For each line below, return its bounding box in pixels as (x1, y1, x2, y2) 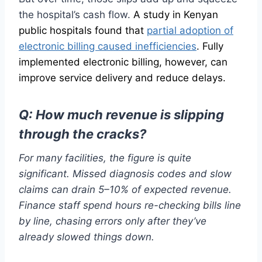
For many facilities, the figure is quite (19, 151, 191, 164)
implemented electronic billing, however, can (19, 56, 227, 68)
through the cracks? (19, 126, 146, 142)
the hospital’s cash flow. (19, 8, 133, 20)
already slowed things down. (19, 230, 154, 243)
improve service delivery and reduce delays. (19, 71, 226, 84)
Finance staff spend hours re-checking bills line (19, 199, 241, 211)
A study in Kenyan (133, 8, 218, 20)
